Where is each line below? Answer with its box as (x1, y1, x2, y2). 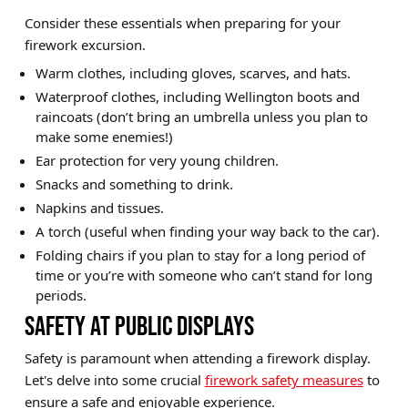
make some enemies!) (35, 127, 173, 147)
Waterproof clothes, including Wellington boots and (35, 87, 360, 107)
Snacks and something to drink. (35, 175, 233, 194)
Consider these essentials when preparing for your (24, 14, 341, 33)
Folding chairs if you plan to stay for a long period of (35, 246, 365, 265)
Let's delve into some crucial (24, 371, 205, 390)
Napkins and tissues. (35, 199, 164, 218)
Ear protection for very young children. (35, 151, 279, 170)
